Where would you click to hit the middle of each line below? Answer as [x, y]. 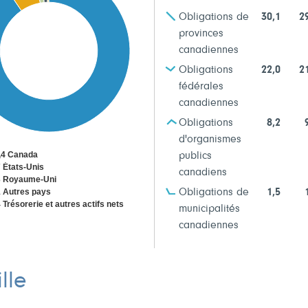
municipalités [209, 209]
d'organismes [210, 140]
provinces [201, 34]
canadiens [203, 173]
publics [195, 156]
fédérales [201, 87]
